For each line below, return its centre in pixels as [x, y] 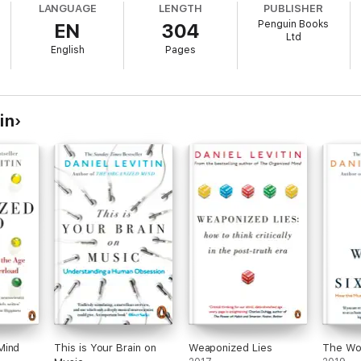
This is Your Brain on [105, 348]
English [67, 50]
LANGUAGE [68, 8]
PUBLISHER [293, 8]
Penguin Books [294, 24]
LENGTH [180, 8]
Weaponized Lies [230, 348]
